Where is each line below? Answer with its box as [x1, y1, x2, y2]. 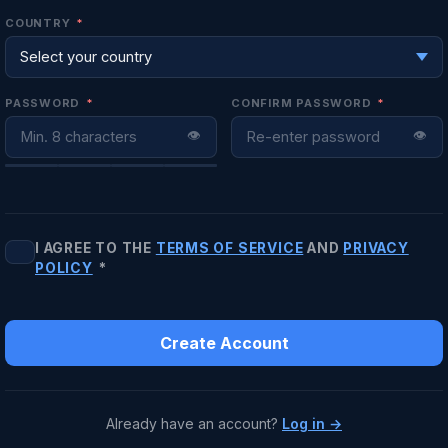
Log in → [282, 415, 342, 432]
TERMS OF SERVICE [155, 240, 304, 256]
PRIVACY [343, 240, 409, 256]
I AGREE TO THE [35, 240, 156, 256]
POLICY [35, 260, 93, 276]
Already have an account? [106, 415, 282, 432]
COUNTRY [5, 16, 75, 30]
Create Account [159, 333, 289, 353]
